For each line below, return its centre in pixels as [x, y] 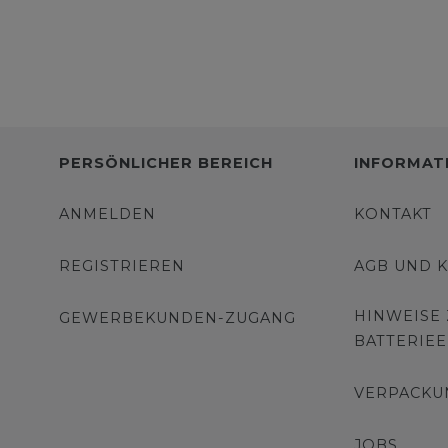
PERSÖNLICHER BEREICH [165, 163]
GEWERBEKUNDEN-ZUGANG [177, 318]
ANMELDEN [107, 214]
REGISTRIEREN [121, 266]
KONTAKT [393, 214]
